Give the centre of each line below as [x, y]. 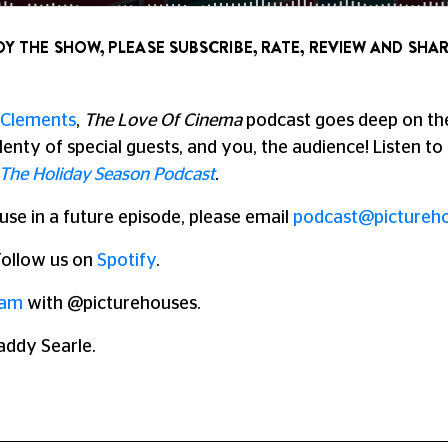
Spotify [126, 261]
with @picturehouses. [112, 304]
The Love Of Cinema [163, 121]
